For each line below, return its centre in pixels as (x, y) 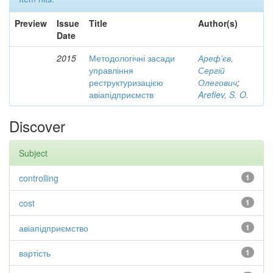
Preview (31, 23)
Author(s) (218, 23)
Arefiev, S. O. (223, 94)
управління (111, 70)
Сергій (211, 70)
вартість (35, 253)
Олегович (218, 82)
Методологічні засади (132, 58)
